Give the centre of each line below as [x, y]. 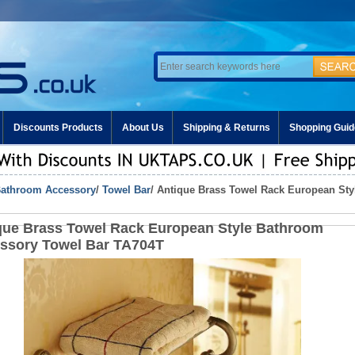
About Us [143, 128]
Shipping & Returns [227, 128]
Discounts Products [58, 128]
